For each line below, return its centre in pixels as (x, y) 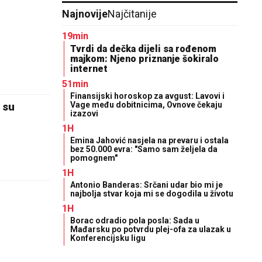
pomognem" (94, 158)
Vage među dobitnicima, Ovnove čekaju (146, 105)
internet (89, 69)
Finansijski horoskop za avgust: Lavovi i (147, 96)
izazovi (84, 113)
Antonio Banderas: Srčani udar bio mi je (146, 185)
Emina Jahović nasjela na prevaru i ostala (149, 140)
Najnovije (85, 14)
